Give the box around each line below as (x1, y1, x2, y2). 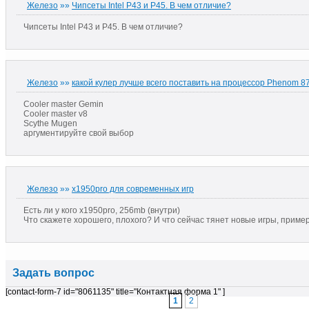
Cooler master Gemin (23, 99, 103, 109)
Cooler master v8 (23, 108, 88, 119)
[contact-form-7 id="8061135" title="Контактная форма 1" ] (6, 286, 225, 297)
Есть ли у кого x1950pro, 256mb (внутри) (23, 205, 180, 215)
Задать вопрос (12, 266, 94, 279)
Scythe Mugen (23, 118, 77, 128)
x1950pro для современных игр (72, 183, 194, 194)
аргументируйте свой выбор (23, 128, 134, 138)
